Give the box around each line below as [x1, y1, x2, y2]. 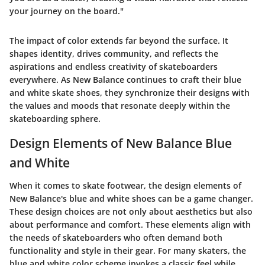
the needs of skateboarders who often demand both [9, 231, 222, 243]
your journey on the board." [9, 5, 124, 17]
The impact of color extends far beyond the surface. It [9, 35, 228, 46]
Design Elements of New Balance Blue [9, 135, 232, 151]
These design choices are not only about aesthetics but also [9, 205, 253, 217]
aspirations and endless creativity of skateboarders [9, 61, 218, 72]
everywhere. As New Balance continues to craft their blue [9, 74, 241, 85]
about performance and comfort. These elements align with [9, 218, 251, 230]
